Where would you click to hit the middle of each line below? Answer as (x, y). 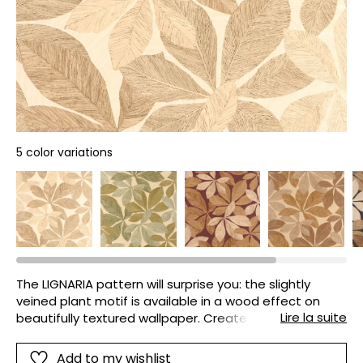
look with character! (76, 335)
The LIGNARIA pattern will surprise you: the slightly (163, 284)
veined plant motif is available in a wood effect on (168, 301)
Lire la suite (314, 317)
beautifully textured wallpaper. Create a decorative (172, 318)
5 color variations (64, 152)
